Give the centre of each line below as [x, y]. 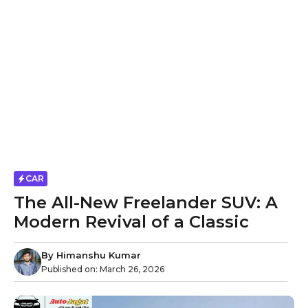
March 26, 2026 [132, 269]
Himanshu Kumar [99, 255]
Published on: [70, 269]
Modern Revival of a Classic [131, 222]
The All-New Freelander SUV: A [146, 202]
